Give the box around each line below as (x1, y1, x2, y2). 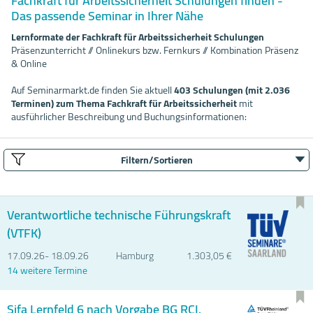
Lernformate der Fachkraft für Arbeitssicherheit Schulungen (11, 27, 264, 46)
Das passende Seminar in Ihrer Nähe (11, 3, 203, 27)
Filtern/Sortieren (120, 150, 193, 169)
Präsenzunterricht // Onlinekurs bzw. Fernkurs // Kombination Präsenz (11, 41, 298, 59)
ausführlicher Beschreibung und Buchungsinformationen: (11, 107, 247, 126)
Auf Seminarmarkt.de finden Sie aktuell (11, 80, 174, 99)
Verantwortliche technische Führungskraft (7, 203, 231, 226)
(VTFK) (7, 221, 41, 245)
